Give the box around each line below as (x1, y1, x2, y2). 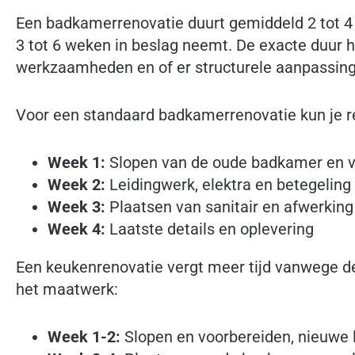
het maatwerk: (16, 280, 118, 300)
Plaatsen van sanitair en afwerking (105, 197, 353, 217)
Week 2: (48, 175, 105, 195)
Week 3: (48, 197, 105, 217)
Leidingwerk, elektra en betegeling (105, 175, 351, 195)
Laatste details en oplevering (105, 219, 314, 239)
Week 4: (48, 219, 105, 239)
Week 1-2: (48, 327, 120, 347)
